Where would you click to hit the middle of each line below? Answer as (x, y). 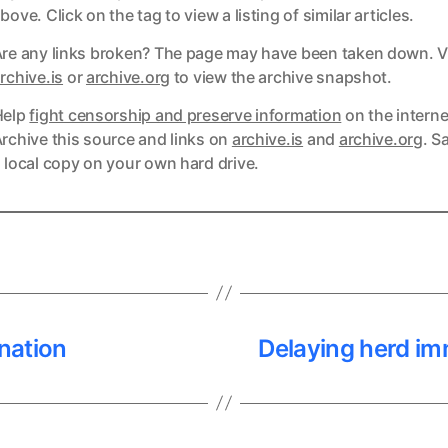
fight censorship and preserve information (185, 114)
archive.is (267, 138)
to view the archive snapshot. (281, 76)
